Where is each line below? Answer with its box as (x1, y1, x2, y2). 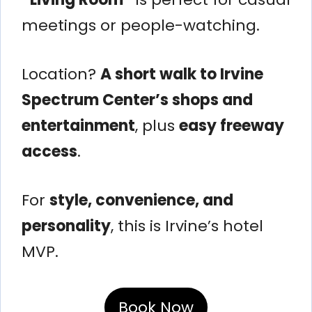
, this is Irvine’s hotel (111, 214, 263, 237)
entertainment (22, 114, 135, 136)
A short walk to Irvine (100, 63, 263, 85)
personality (22, 214, 111, 237)
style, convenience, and (49, 189, 233, 211)
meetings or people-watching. (22, 14, 260, 36)
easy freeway (179, 114, 284, 136)
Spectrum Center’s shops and (22, 88, 253, 111)
